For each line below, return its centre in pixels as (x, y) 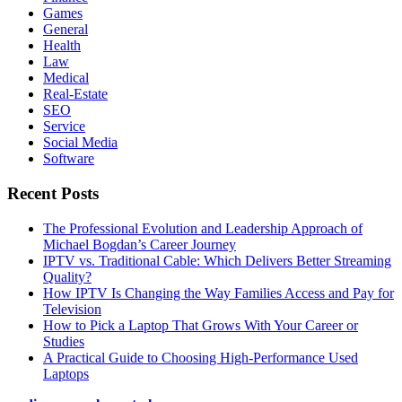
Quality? (67, 276)
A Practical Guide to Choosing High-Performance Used (201, 357)
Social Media (80, 143)
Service (64, 127)
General (66, 30)
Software (69, 159)
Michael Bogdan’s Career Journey (140, 244)
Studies (64, 341)
